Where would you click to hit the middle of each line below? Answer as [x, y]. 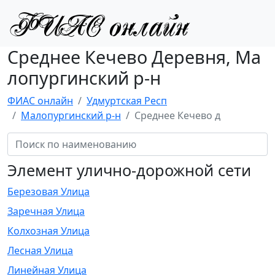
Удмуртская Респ [127, 101]
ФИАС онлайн [40, 101]
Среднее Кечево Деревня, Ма [134, 57]
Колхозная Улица [48, 231]
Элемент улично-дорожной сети [129, 170]
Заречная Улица [46, 211]
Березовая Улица [48, 192]
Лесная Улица [40, 250]
